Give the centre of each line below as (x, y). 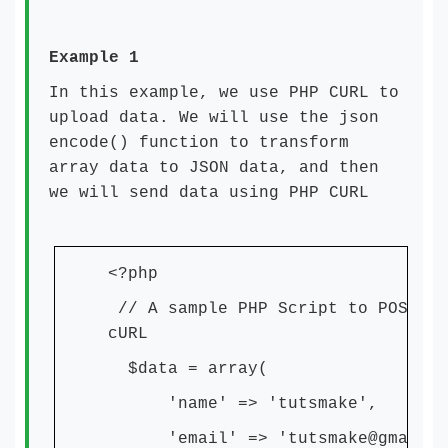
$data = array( (188, 369)
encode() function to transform (199, 143)
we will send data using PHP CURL (209, 193)
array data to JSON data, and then (214, 168)
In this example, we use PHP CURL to (224, 93)
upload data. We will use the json (214, 118)
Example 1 (94, 58)
